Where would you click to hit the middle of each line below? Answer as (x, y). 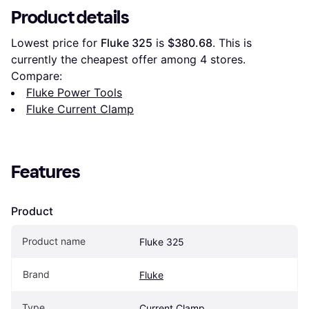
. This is (232, 43)
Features (46, 172)
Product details (70, 18)
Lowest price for (56, 43)
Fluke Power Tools (74, 93)
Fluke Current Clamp (80, 109)
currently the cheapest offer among (106, 60)
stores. (226, 60)
